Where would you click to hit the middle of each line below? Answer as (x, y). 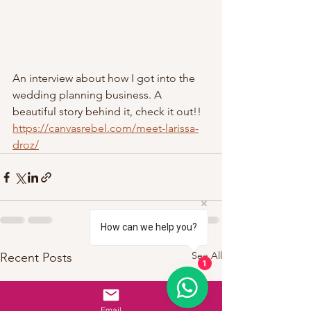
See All (207, 255)
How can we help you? (149, 227)
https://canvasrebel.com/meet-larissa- (106, 128)
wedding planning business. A (89, 95)
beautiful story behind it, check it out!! (108, 111)
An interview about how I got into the (105, 78)
